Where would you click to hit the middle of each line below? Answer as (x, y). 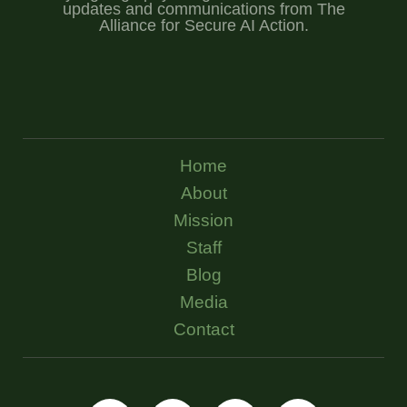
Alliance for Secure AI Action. (203, 26)
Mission (203, 221)
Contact (203, 330)
